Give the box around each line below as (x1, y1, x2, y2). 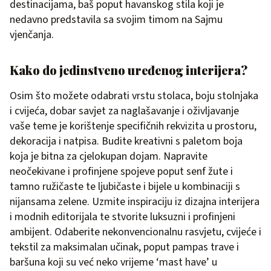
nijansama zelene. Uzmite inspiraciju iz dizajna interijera (10, 194, 260, 210)
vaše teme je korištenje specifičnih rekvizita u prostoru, (10, 119, 256, 134)
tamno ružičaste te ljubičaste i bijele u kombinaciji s (10, 179, 240, 195)
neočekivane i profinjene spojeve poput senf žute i (10, 164, 233, 180)
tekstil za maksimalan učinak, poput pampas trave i (10, 240, 239, 255)
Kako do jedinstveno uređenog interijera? (10, 62, 247, 79)
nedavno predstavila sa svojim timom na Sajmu (10, 12, 223, 28)
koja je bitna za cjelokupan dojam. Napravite (10, 149, 207, 165)
